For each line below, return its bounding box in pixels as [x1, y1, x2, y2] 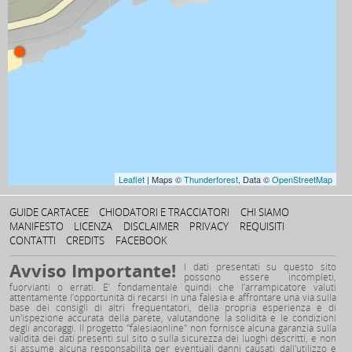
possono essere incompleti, [184, 269, 336, 284]
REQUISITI [239, 218, 284, 233]
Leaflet [119, 172, 145, 185]
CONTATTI [9, 233, 56, 247]
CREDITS [66, 233, 105, 247]
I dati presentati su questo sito [184, 259, 336, 273]
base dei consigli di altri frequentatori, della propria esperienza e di [9, 300, 336, 314]
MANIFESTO [9, 218, 64, 233]
